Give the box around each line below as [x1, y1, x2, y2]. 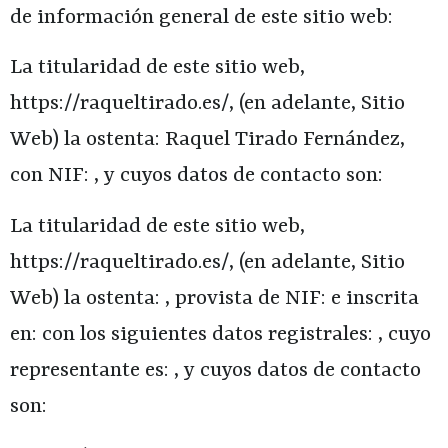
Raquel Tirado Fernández [165, 128, 400, 153]
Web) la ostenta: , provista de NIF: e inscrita [10, 286, 419, 311]
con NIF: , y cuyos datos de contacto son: [10, 164, 383, 189]
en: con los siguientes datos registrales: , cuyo [10, 322, 431, 347]
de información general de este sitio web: [10, 6, 393, 30]
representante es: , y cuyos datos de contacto [10, 358, 421, 383]
